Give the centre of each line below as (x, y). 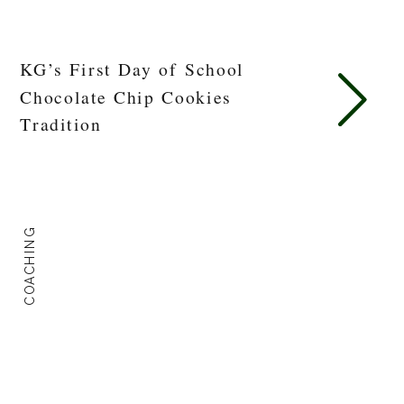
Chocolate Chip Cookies (125, 96)
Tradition (61, 124)
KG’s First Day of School (133, 69)
